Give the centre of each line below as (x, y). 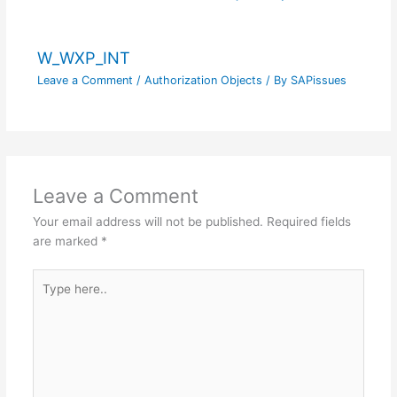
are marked (66, 241)
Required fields (308, 222)
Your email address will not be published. (148, 222)
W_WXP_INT (83, 58)
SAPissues (318, 80)
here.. (48, 297)
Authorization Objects (203, 80)
